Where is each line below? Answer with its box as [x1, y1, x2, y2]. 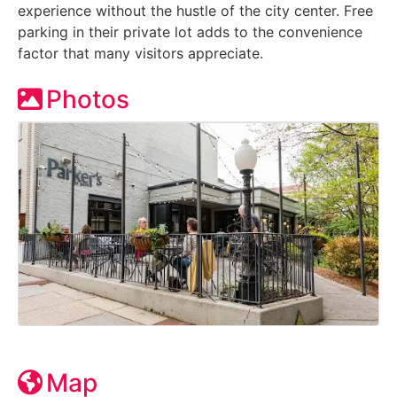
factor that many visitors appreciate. [18, 43, 263, 62]
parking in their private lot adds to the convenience [18, 22, 362, 41]
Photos [46, 83, 129, 114]
